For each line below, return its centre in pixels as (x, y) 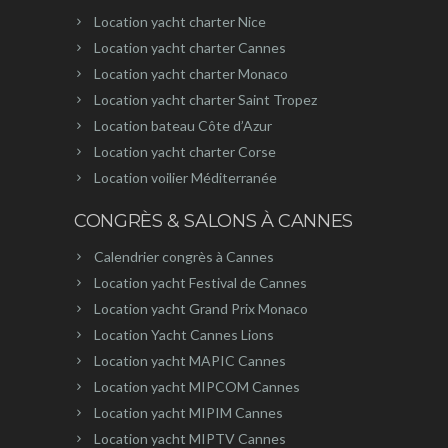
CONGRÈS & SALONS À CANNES (213, 221)
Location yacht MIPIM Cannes (188, 413)
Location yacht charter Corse (185, 152)
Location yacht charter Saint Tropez (205, 100)
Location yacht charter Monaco (191, 74)
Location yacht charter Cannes (190, 48)
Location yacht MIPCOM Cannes (197, 387)
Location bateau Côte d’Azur (183, 126)
